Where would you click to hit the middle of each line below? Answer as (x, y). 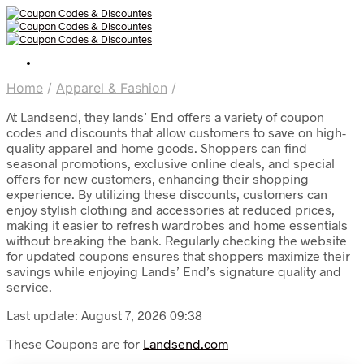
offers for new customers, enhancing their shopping (158, 178)
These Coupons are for (75, 343)
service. (29, 286)
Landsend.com (186, 343)
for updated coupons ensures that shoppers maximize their (178, 256)
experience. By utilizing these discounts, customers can (167, 194)
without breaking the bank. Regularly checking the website (177, 240)
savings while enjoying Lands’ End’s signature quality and (174, 271)
